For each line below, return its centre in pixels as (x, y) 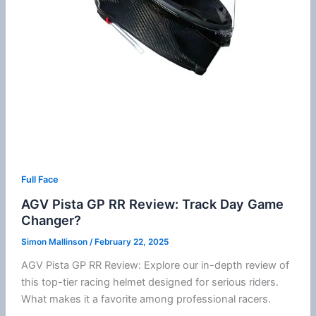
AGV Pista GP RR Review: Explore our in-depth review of (155, 265)
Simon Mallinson (55, 242)
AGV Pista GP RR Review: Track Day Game (152, 204)
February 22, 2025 (131, 242)
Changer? (51, 220)
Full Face (39, 180)
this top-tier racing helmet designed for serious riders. (150, 282)
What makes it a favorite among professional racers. (146, 299)
